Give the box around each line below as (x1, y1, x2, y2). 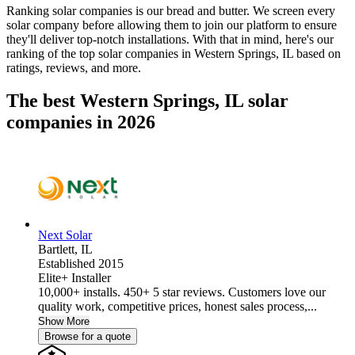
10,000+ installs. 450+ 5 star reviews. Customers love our (38, 285, 326, 300)
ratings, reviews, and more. (6, 60, 141, 74)
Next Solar (38, 228, 92, 242)
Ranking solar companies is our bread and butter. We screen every (6, 3, 335, 17)
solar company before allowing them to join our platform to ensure (6, 17, 337, 32)
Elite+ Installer (38, 271, 111, 285)
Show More (38, 315, 90, 328)
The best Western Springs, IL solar (6, 90, 288, 112)
